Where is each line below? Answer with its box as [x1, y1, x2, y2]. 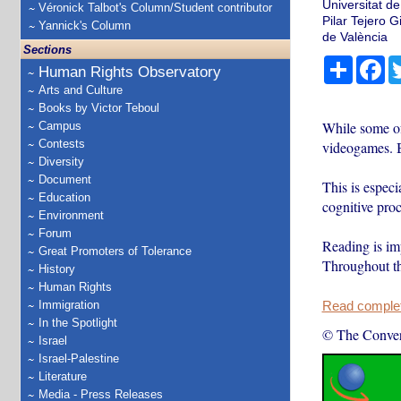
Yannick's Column [38, 19, 131, 32]
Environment [38, 209, 104, 222]
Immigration [38, 298, 99, 311]
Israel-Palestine [38, 352, 119, 365]
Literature [38, 370, 87, 383]
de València [321, 30, 388, 44]
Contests [38, 137, 85, 150]
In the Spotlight [38, 316, 117, 329]
